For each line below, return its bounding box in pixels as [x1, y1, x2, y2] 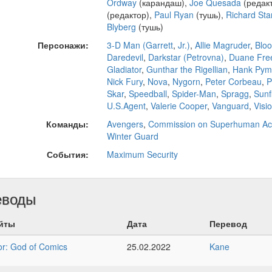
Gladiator [106, 63, 141, 76]
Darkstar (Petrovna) [148, 51, 224, 64]
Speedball [128, 87, 167, 100]
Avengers [106, 118, 143, 131]
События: [46, 148, 89, 161]
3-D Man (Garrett [106, 39, 173, 52]
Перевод [209, 217, 247, 230]
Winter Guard [106, 130, 158, 143]
